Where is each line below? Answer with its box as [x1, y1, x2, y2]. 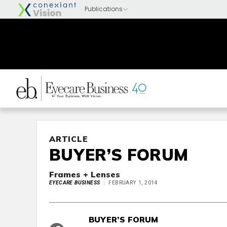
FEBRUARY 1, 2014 [108, 179, 158, 186]
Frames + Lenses [49, 169, 120, 179]
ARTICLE [49, 134, 88, 144]
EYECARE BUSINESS [49, 179, 100, 186]
